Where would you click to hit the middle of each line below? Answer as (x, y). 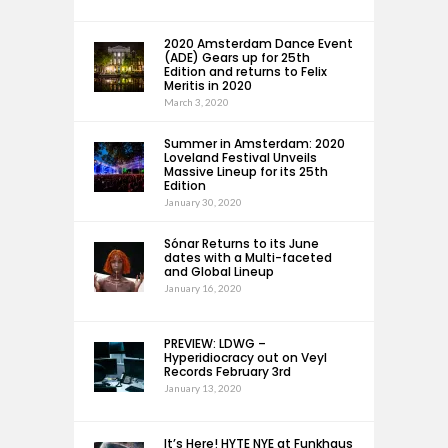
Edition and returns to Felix (245, 71)
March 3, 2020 (196, 102)
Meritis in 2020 (208, 85)
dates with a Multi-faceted (248, 257)
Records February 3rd (227, 371)
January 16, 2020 (203, 288)
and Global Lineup (219, 271)
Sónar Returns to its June (241, 243)
